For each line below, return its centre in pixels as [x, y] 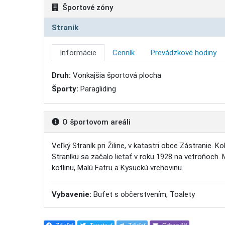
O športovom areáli [95, 122]
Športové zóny [86, 7]
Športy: [65, 89]
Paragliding [97, 89]
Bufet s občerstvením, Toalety [143, 195]
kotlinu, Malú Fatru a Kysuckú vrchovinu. [118, 168]
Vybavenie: [72, 195]
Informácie [78, 53]
